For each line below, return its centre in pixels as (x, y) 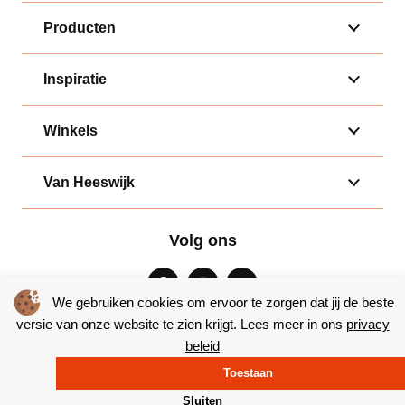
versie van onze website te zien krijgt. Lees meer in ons (181, 324)
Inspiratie (75, 79)
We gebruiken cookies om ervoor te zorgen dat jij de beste (223, 302)
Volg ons (202, 240)
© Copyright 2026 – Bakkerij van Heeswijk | (140, 389)
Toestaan (248, 373)
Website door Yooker (311, 389)
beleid (202, 346)
